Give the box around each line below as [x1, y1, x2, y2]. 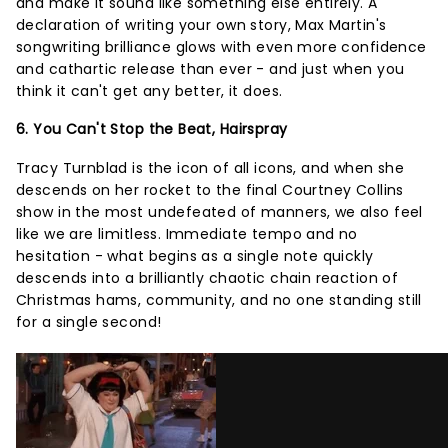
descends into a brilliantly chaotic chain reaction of [16, 268, 399, 288]
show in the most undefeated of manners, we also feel [16, 202, 423, 222]
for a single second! [16, 312, 162, 332]
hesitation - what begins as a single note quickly [16, 246, 374, 266]
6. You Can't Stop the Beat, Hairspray [16, 119, 288, 139]
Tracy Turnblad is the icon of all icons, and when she [16, 158, 405, 178]
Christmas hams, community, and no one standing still [16, 290, 422, 310]
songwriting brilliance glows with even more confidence [16, 37, 427, 57]
